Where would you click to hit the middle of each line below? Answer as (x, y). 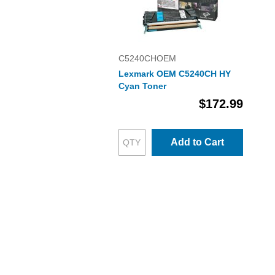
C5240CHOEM (147, 58)
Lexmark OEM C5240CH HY (174, 74)
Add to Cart (197, 142)
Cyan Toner (142, 86)
